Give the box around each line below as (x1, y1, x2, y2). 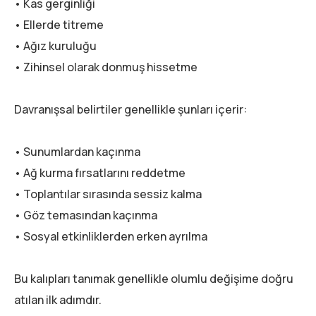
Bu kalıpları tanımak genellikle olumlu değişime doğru (14, 270, 293, 286)
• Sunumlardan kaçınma (14, 143, 140, 159)
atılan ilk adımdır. (14, 291, 102, 308)
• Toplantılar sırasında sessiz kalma (14, 186, 202, 202)
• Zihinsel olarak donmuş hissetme (14, 59, 197, 75)
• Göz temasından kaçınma (14, 207, 157, 223)
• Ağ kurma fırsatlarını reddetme (14, 164, 186, 181)
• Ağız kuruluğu (14, 37, 97, 54)
